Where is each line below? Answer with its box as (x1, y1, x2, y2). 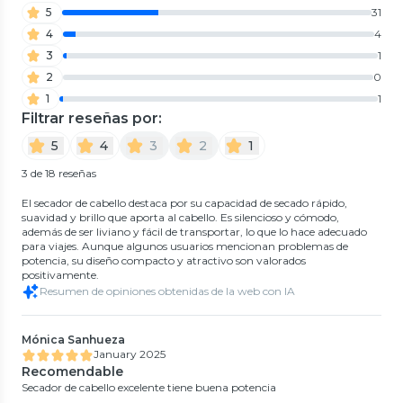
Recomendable (22, 363, 123, 380)
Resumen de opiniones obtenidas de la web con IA (40, 283, 295, 298)
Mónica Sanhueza (22, 332, 125, 346)
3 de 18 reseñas (22, 166, 96, 180)
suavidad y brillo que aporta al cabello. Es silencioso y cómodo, (22, 210, 339, 224)
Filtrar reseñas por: (22, 109, 162, 127)
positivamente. (22, 267, 99, 282)
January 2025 (94, 346, 166, 361)
